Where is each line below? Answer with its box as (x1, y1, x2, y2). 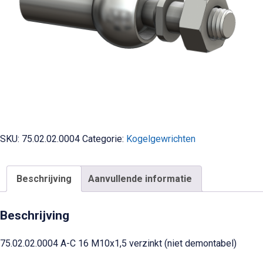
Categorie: (82, 133, 126, 145)
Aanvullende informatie (88, 173, 192, 185)
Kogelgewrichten (126, 133, 195, 145)
